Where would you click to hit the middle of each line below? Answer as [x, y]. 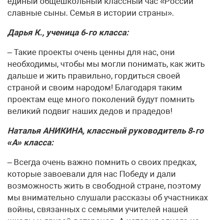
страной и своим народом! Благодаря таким [95, 87]
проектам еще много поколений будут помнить [101, 99]
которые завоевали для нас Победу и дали [92, 174]
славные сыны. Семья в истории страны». [91, 13]
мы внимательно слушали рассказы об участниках [108, 197]
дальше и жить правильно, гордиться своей [94, 76]
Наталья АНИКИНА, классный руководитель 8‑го [106, 131]
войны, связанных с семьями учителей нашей [98, 209]
